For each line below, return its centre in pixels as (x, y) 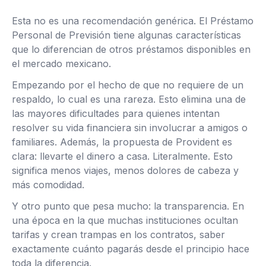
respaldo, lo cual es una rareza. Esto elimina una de (129, 99)
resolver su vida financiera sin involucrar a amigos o (130, 128)
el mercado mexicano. (61, 64)
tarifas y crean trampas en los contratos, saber (118, 235)
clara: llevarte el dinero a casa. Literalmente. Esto (122, 156)
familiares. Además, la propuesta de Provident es (122, 142)
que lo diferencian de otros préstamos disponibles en (131, 49)
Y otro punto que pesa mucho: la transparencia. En (128, 206)
